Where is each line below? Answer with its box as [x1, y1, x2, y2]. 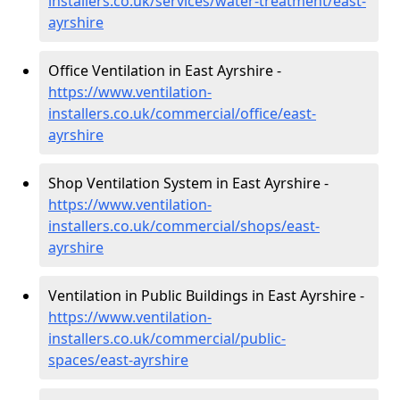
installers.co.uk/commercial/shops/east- [48, 216, 320, 237]
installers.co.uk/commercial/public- [48, 329, 286, 349]
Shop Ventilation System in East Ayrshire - [48, 173, 329, 194]
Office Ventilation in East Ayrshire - [48, 61, 281, 81]
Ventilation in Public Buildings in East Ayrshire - [48, 286, 364, 306]
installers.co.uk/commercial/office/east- [48, 104, 316, 124]
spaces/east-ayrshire [48, 350, 188, 371]
